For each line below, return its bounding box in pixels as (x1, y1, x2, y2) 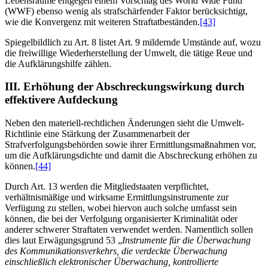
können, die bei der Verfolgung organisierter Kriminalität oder (5, 213, 237, 224)
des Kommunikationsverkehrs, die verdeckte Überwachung (5, 245, 227, 256)
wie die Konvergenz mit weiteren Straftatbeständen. (5, 16, 200, 27)
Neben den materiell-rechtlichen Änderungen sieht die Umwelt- (5, 117, 244, 128)
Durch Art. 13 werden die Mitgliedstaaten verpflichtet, (5, 181, 209, 191)
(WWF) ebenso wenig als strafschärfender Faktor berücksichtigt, (5, 5, 248, 16)
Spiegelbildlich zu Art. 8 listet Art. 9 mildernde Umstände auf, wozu (5, 36, 261, 47)
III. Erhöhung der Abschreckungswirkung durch (5, 80, 245, 93)
